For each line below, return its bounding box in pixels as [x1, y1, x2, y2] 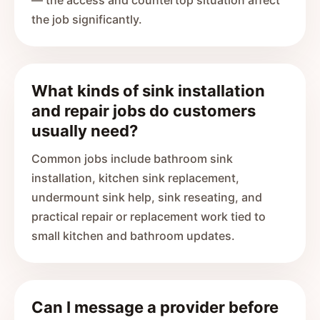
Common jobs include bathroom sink [31, 151, 233, 166]
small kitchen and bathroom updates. [31, 229, 235, 243]
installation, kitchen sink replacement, [31, 171, 239, 185]
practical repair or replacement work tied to [31, 209, 266, 224]
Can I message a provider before [31, 298, 279, 316]
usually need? [31, 121, 138, 140]
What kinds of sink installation [31, 81, 265, 100]
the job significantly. [31, 12, 142, 26]
